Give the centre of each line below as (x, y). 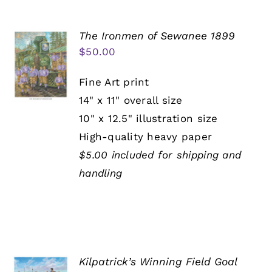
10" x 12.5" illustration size (148, 119)
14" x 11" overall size (131, 100)
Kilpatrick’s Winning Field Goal (158, 262)
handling (101, 173)
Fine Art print (114, 82)
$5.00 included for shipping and (160, 155)
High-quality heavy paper (146, 137)
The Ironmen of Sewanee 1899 (157, 36)
